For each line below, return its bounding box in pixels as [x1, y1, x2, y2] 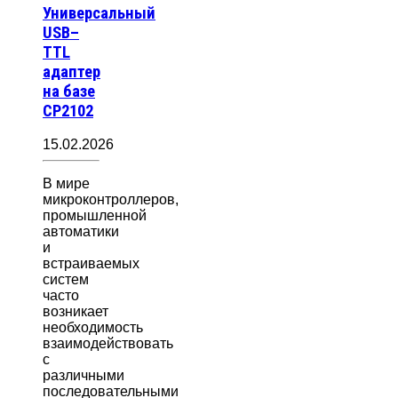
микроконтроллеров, [43, 192, 179, 208]
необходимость [43, 320, 143, 336]
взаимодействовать [43, 336, 173, 352]
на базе [43, 81, 95, 101]
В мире [43, 176, 90, 192]
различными [43, 368, 124, 384]
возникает [43, 304, 108, 320]
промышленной [43, 208, 147, 224]
